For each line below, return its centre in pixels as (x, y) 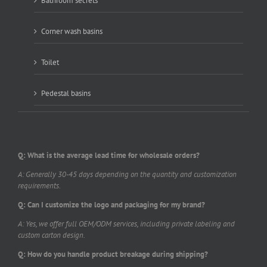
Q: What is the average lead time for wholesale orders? (109, 155)
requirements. (39, 185)
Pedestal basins (66, 93)
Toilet (50, 62)
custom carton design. (52, 235)
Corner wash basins (72, 31)
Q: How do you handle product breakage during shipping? (113, 254)
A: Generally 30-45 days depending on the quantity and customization (127, 174)
